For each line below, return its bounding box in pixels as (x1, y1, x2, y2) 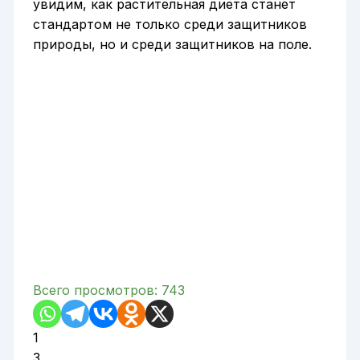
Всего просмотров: (32, 282, 157, 299)
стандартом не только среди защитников (32, 16, 307, 33)
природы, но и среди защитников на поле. (32, 36, 312, 53)
